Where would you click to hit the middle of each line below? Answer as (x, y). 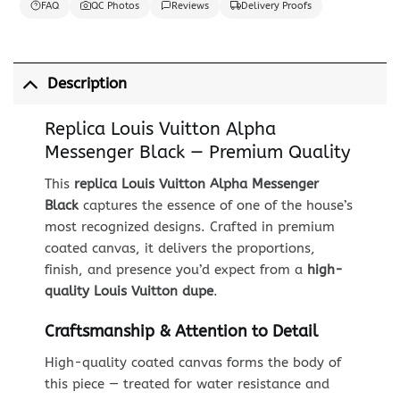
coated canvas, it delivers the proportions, (179, 248)
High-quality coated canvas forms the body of (192, 363)
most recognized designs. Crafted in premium (189, 226)
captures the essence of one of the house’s (215, 205)
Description (87, 84)
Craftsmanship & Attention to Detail (181, 332)
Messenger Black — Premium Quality (197, 152)
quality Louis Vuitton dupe (129, 291)
